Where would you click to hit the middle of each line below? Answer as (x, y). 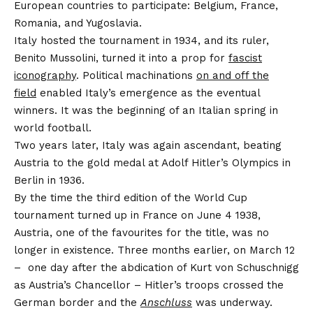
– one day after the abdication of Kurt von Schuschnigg (156, 267)
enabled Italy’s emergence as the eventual (148, 93)
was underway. (232, 302)
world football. (53, 128)
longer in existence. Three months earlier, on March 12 (154, 250)
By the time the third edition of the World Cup (131, 197)
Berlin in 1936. (49, 180)
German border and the (77, 302)
